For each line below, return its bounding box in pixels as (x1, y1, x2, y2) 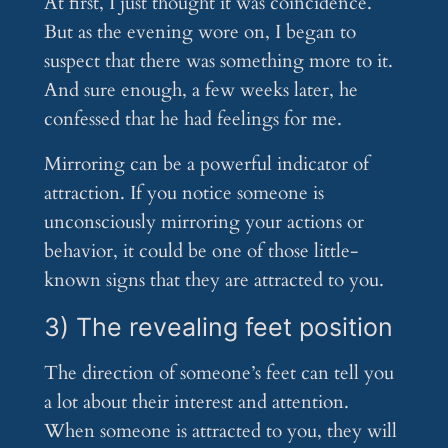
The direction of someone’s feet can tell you (43, 360, 394, 387)
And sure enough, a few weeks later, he (43, 77, 358, 104)
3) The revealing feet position (43, 312, 393, 343)
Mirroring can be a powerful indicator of (43, 151, 369, 178)
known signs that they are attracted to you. (43, 267, 384, 294)
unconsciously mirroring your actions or (43, 209, 364, 236)
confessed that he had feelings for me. (43, 106, 342, 133)
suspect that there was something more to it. (43, 48, 393, 75)
